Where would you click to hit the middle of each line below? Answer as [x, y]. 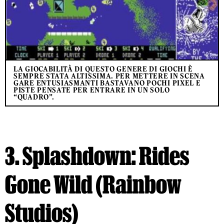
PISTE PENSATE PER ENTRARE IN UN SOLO [92, 90]
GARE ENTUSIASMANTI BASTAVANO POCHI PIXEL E [107, 83]
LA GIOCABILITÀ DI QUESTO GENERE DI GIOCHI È [103, 69]
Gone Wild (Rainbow [93, 184]
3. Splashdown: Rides [97, 156]
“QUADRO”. [34, 97]
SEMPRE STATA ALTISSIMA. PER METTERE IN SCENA [109, 76]
